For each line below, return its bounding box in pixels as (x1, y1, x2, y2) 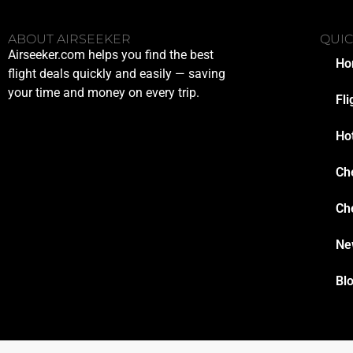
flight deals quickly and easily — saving (8, 65, 225, 81)
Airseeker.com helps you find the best (8, 46, 214, 62)
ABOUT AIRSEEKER (8, 31, 131, 46)
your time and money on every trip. (8, 84, 199, 100)
